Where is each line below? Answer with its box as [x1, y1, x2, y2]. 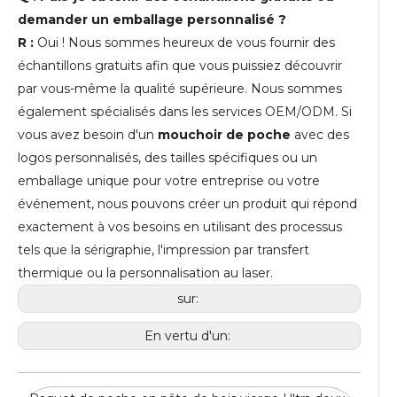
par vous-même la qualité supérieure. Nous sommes [18, 81, 342, 97]
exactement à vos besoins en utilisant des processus [18, 219, 342, 236]
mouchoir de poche [158, 127, 294, 144]
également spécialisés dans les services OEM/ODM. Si [18, 104, 352, 121]
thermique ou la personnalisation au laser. [18, 265, 273, 282]
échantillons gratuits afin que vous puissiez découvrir [18, 58, 342, 74]
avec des [294, 127, 349, 144]
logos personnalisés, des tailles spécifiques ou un [18, 150, 317, 167]
